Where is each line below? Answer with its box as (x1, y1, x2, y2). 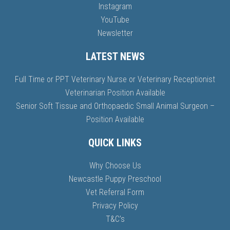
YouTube (101, 14, 129, 25)
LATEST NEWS (85, 50, 145, 63)
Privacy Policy (92, 200, 138, 210)
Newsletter (97, 28, 133, 38)
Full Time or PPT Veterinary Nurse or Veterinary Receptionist (15, 74, 215, 84)
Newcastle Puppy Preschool (69, 174, 161, 184)
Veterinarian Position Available (65, 87, 165, 98)
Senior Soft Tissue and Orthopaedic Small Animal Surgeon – (15, 101, 215, 111)
